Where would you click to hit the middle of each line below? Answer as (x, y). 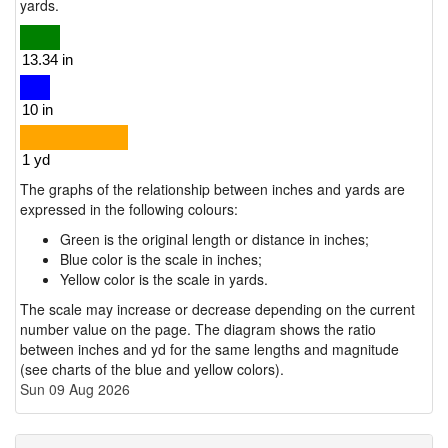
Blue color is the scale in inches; (161, 259)
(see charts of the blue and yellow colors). (152, 369)
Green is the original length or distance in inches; (214, 239)
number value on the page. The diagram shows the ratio (198, 329)
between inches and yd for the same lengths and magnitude (209, 349)
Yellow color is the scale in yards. (164, 279)
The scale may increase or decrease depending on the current (217, 309)
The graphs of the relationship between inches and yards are (212, 189)
